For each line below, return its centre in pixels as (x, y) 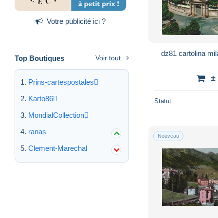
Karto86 (41, 98)
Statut (163, 101)
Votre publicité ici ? (76, 21)
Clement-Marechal (58, 148)
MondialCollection (56, 115)
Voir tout (108, 58)
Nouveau (168, 136)
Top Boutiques (39, 58)
